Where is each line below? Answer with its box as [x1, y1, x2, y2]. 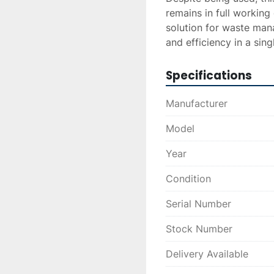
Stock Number [166, 223, 232, 235]
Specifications [166, 67, 252, 84]
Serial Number [166, 198, 231, 210]
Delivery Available [166, 248, 248, 260]
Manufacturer [166, 97, 228, 109]
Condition [166, 172, 211, 185]
